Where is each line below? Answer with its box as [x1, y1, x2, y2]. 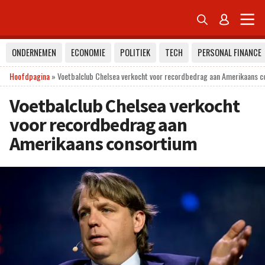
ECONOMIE [71, 46, 105, 59]
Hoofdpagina [9, 70, 50, 82]
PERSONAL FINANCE [198, 46, 261, 59]
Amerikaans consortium [9, 132, 197, 156]
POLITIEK [120, 46, 150, 59]
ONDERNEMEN [12, 46, 56, 59]
